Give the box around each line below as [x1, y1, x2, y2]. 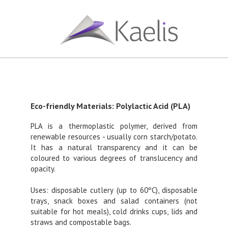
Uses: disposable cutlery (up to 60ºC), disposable [31, 185, 197, 195]
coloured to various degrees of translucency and [31, 153, 197, 163]
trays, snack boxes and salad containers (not [31, 196, 197, 206]
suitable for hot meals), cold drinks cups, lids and [31, 207, 197, 216]
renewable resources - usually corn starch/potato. [31, 132, 197, 141]
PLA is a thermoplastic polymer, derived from [31, 121, 197, 131]
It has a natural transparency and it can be [31, 142, 197, 152]
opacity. [31, 164, 55, 174]
